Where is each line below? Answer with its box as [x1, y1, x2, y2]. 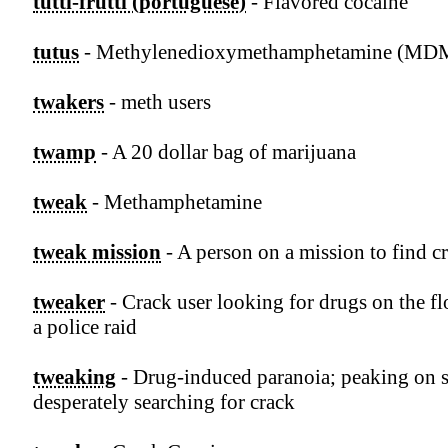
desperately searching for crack [33, 390, 295, 415]
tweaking [33, 365, 116, 390]
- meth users [104, 90, 211, 115]
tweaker [33, 290, 105, 315]
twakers [33, 90, 104, 115]
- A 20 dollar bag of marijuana [96, 140, 356, 165]
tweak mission [33, 240, 161, 265]
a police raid [33, 315, 137, 340]
